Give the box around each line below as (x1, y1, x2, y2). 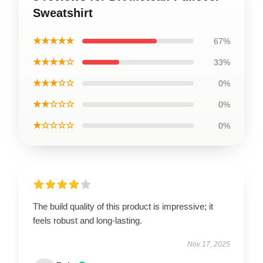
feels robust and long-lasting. (33, 215, 142, 225)
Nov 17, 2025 (187, 240, 230, 248)
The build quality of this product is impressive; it (33, 201, 213, 211)
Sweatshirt (33, 6, 93, 19)
